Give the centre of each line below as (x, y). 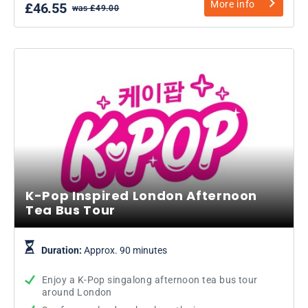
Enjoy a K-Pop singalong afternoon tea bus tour (150, 279)
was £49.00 (96, 8)
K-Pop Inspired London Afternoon (142, 195)
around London (77, 292)
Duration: (63, 250)
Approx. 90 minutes (125, 250)
